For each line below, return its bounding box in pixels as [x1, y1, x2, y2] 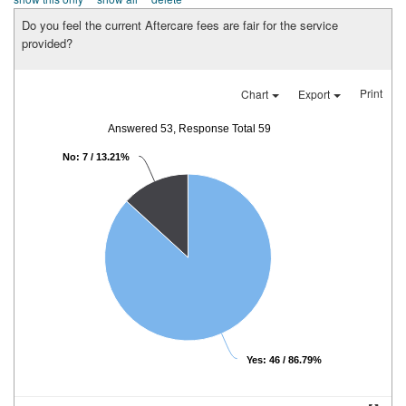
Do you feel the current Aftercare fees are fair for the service [22, 16, 338, 34]
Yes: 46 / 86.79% [246, 354, 322, 366]
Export [298, 86, 333, 102]
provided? [22, 34, 72, 53]
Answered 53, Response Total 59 [108, 122, 271, 136]
